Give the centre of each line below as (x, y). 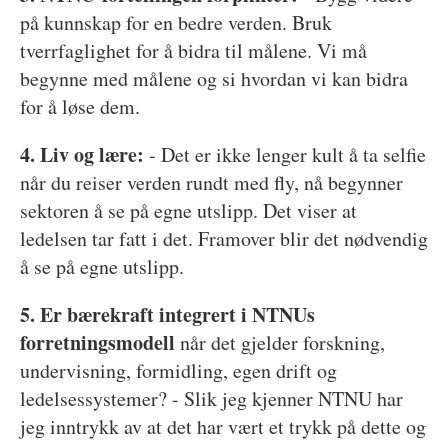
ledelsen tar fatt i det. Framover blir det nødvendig (223, 238)
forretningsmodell (97, 342)
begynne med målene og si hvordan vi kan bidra (213, 78)
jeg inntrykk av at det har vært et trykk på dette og (222, 426)
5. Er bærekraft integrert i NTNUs (167, 314)
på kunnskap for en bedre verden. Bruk (175, 22)
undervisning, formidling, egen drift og (178, 370)
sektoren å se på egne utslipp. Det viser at (188, 210)
